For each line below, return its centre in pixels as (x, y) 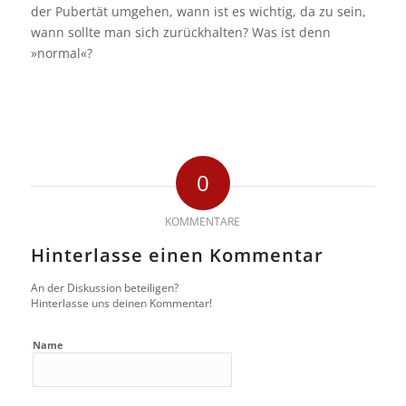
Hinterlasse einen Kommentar (177, 256)
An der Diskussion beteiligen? (104, 288)
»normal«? (61, 53)
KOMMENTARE (203, 222)
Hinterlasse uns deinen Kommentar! (121, 303)
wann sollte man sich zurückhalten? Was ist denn (180, 33)
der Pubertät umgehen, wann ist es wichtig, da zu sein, (198, 12)
